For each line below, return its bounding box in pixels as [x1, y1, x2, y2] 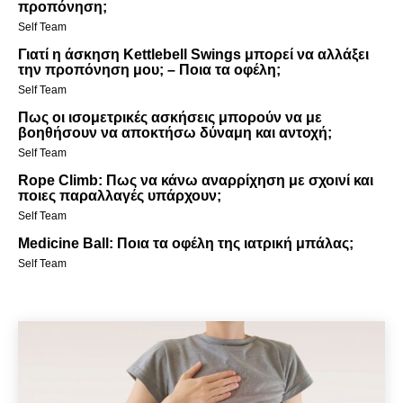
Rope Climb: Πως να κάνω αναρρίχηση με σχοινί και [18, 172, 373, 188]
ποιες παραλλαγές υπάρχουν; [18, 187, 221, 203]
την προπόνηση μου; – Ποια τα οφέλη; [18, 61, 281, 77]
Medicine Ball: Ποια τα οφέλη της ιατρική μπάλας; [18, 235, 354, 251]
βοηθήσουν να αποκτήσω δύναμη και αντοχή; [18, 124, 332, 140]
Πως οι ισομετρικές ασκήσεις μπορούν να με [18, 109, 322, 125]
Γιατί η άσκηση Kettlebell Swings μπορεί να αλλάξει [18, 46, 369, 62]
